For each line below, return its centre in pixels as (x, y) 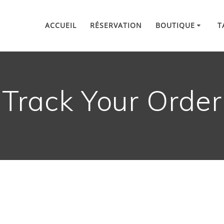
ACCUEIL (60, 25)
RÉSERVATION (116, 25)
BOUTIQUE (175, 25)
